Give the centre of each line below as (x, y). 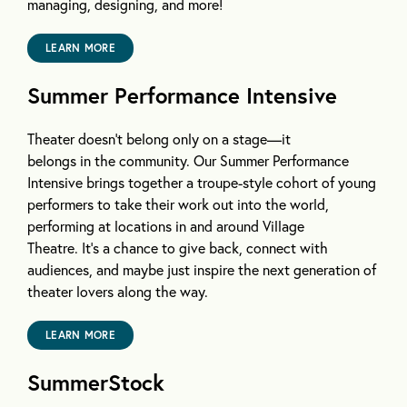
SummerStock (96, 383)
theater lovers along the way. (118, 292)
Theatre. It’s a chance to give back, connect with (178, 248)
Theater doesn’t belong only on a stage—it (159, 139)
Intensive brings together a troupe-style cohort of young (202, 183)
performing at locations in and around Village (166, 226)
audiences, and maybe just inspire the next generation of (202, 270)
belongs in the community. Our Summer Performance (188, 161)
